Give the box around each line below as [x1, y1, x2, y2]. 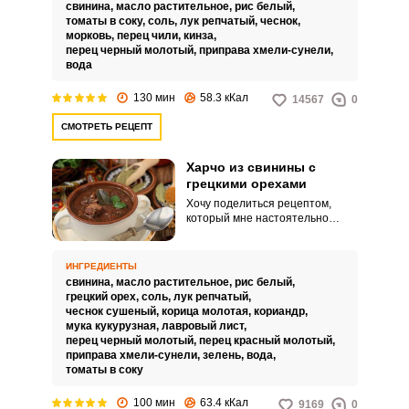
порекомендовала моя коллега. [185, 226, 349, 239]
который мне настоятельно [185, 212, 329, 225]
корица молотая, [161, 305, 254, 318]
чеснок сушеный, [65, 305, 162, 318]
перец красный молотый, [198, 334, 338, 347]
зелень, [202, 349, 246, 362]
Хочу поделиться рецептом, [185, 197, 331, 210]
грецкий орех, [65, 290, 142, 303]
